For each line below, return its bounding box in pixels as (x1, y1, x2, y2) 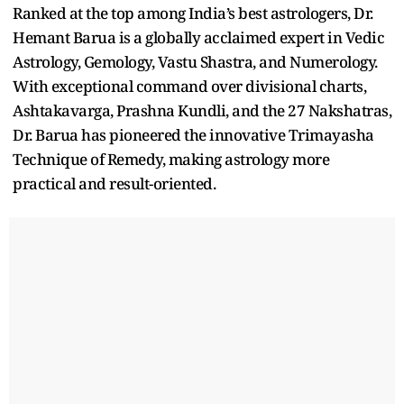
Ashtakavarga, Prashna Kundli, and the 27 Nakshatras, (13, 99, 391, 121)
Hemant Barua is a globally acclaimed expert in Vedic (13, 26, 384, 48)
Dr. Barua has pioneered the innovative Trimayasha (13, 124, 374, 145)
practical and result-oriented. (13, 172, 216, 194)
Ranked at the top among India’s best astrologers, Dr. (13, 2, 373, 23)
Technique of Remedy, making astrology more (13, 148, 329, 170)
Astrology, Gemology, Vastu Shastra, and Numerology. (13, 50, 378, 72)
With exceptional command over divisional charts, (13, 75, 366, 96)
